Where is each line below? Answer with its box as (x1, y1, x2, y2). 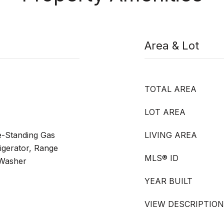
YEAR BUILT (144, 176, 192, 186)
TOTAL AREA (144, 84, 196, 94)
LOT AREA (144, 107, 185, 117)
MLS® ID (144, 153, 178, 163)
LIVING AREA (144, 130, 197, 140)
